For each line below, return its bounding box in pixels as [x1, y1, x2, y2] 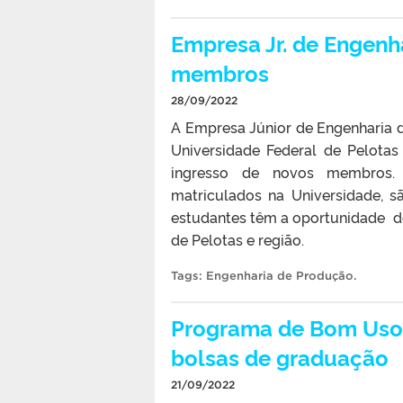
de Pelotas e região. [171, 228, 304, 249]
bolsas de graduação [171, 341, 389, 372]
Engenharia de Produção [206, 268, 354, 282]
